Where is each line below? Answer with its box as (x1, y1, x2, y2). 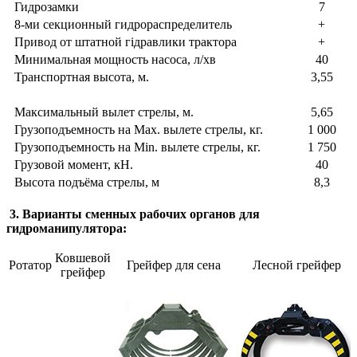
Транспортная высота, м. (14, 70, 149, 84)
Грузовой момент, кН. (14, 158, 133, 172)
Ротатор (9, 258, 52, 273)
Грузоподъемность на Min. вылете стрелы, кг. (14, 140, 261, 155)
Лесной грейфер (252, 258, 341, 273)
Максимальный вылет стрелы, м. (14, 105, 194, 120)
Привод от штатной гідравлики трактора (14, 35, 237, 49)
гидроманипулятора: (6, 222, 127, 236)
